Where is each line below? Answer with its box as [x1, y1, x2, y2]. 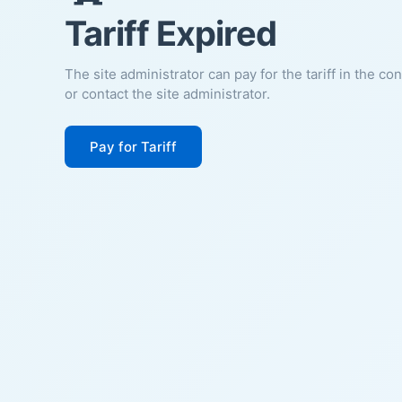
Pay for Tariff [90, 137, 177, 155]
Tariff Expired [65, 12, 276, 54]
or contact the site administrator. [65, 84, 270, 102]
